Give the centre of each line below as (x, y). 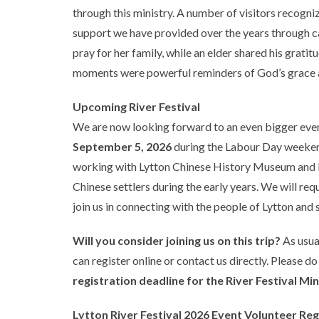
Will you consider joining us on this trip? (177, 241)
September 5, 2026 (122, 147)
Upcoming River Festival (136, 107)
